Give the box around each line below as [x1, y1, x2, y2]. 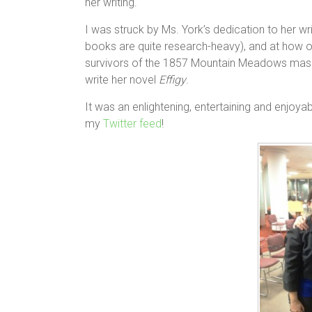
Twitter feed [103, 117, 162, 130]
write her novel [85, 73, 159, 86]
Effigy [159, 73, 186, 86]
